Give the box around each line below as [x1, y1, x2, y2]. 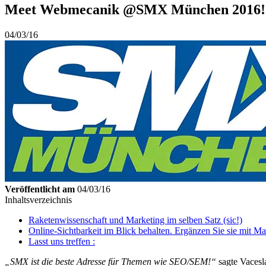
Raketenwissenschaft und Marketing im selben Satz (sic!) [28, 214, 242, 225]
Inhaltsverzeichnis [5, 194, 72, 205]
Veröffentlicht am [5, 183, 75, 194]
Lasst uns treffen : [28, 236, 95, 246]
